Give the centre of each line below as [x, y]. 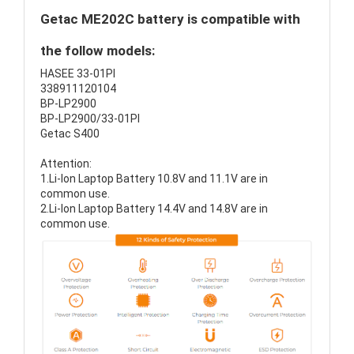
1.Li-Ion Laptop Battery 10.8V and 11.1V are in [154, 179]
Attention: [66, 164]
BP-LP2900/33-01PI [90, 119]
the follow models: [98, 51]
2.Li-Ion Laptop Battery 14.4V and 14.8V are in [154, 209]
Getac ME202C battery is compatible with [170, 19]
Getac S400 [70, 134]
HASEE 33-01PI [78, 73]
